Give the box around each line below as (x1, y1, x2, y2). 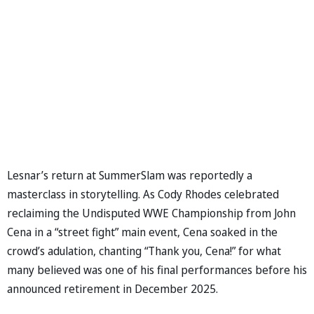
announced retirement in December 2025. (7, 280, 218, 296)
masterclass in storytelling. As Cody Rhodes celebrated (7, 186, 279, 202)
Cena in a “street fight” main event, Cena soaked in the (7, 224, 278, 240)
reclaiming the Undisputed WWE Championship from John (7, 205, 296, 221)
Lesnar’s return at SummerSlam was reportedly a (7, 167, 252, 183)
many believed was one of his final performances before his (7, 261, 307, 278)
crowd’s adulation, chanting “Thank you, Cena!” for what (7, 243, 281, 259)
